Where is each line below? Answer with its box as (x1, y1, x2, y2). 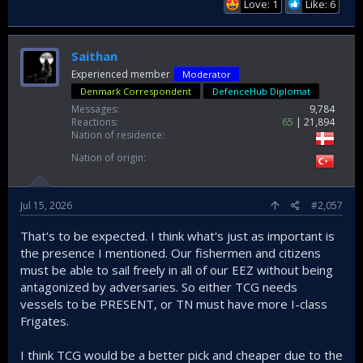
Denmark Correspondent (80, 84, 191, 97)
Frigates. (20, 312, 69, 329)
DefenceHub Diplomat (212, 84, 310, 97)
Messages (71, 101, 117, 116)
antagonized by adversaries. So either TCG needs (20, 278, 297, 295)
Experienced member (71, 66, 170, 81)
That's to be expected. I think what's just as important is (20, 227, 335, 244)
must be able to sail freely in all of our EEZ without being (20, 261, 333, 278)
